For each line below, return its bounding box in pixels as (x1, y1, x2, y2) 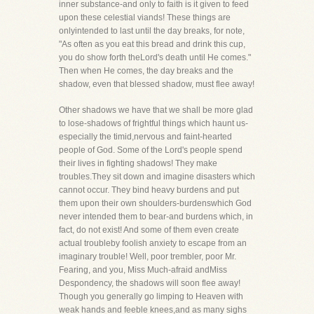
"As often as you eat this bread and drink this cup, (59, 39, 245, 49)
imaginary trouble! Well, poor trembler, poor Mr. (59, 252, 236, 261)
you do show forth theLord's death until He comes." (59, 53, 251, 62)
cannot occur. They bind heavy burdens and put (59, 185, 239, 195)
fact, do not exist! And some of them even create (59, 225, 239, 235)
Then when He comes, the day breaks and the (59, 66, 233, 76)
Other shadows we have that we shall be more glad (59, 105, 253, 115)
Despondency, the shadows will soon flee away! (59, 278, 240, 288)
